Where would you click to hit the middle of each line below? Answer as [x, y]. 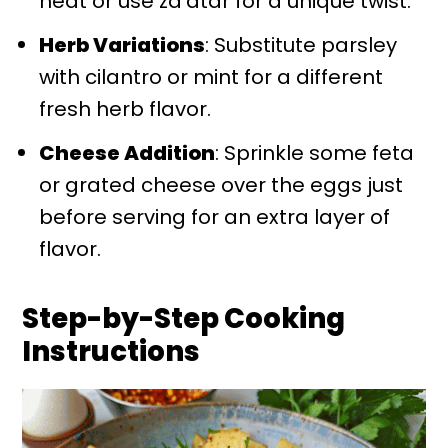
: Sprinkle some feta [315, 153]
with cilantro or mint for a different [211, 77]
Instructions [111, 352]
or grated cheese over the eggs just [221, 185]
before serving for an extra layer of [215, 217]
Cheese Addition [127, 153]
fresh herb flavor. [125, 109]
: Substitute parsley [301, 45]
